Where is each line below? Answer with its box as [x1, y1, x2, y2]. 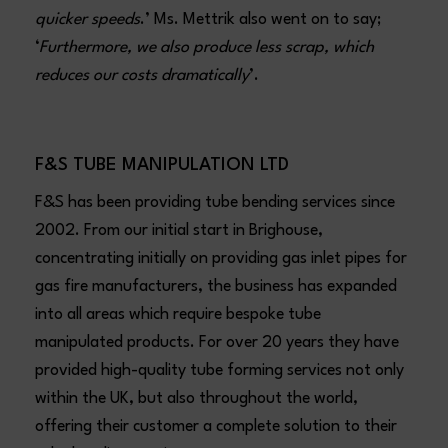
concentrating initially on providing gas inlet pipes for [35, 250, 408, 267]
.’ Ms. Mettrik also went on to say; [140, 11, 383, 28]
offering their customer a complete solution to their [35, 418, 398, 435]
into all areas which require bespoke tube [35, 306, 322, 323]
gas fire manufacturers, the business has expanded [35, 278, 398, 295]
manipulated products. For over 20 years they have [35, 334, 400, 351]
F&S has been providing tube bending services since [35, 194, 396, 211]
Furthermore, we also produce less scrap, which [39, 39, 375, 56]
